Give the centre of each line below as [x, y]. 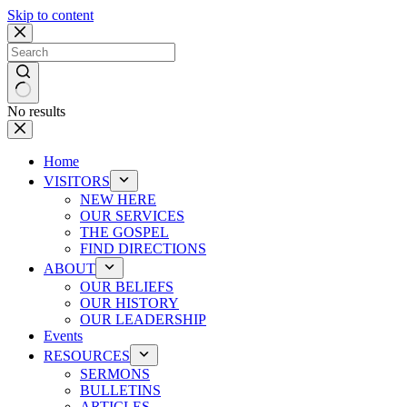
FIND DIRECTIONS [143, 248]
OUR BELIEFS [127, 287]
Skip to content [50, 15]
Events [63, 336]
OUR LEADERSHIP [143, 319]
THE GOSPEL [124, 232]
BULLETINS [120, 390]
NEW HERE [118, 199]
